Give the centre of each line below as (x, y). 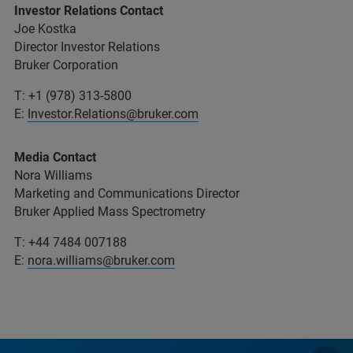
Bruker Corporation (66, 65)
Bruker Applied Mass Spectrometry (110, 211)
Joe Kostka (45, 28)
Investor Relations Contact (89, 10)
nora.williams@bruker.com (101, 260)
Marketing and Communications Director (127, 193)
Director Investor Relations (87, 46)
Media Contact (55, 157)
